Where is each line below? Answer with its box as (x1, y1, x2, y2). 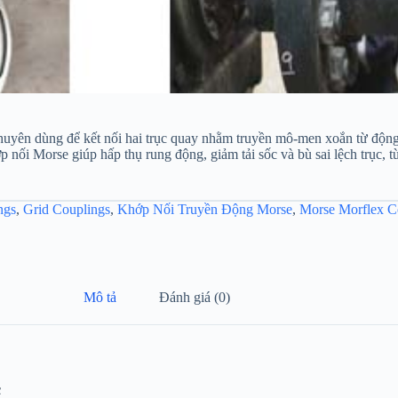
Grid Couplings (23, 201, 110, 217)
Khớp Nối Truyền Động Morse (117, 201, 292, 217)
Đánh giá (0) (159, 289, 231, 305)
